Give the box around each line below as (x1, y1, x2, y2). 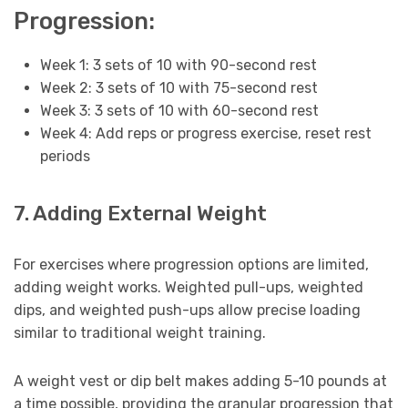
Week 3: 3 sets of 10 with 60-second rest (39, 102, 319, 120)
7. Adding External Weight (14, 200, 267, 226)
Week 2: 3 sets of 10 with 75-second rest (39, 79, 318, 97)
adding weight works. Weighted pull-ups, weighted (14, 278, 363, 296)
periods (39, 148, 90, 166)
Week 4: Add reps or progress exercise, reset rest (39, 125, 372, 143)
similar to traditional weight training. (14, 323, 266, 342)
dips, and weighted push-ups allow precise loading (14, 301, 361, 319)
